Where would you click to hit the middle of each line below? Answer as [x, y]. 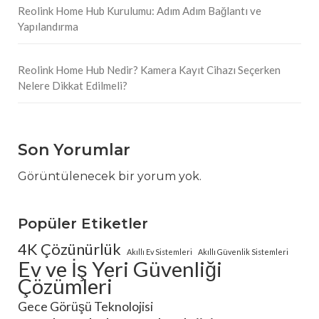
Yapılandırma [48, 26]
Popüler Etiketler [83, 223]
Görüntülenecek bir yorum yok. [110, 176]
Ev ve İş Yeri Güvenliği [120, 268]
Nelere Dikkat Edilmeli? [73, 85]
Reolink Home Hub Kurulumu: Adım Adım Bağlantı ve [140, 10]
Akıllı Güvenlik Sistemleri [243, 251]
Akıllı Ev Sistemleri [159, 251]
